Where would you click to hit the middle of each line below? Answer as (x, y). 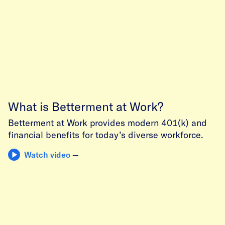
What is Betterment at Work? (86, 106)
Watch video (47, 154)
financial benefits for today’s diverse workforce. (107, 134)
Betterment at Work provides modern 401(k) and (107, 122)
